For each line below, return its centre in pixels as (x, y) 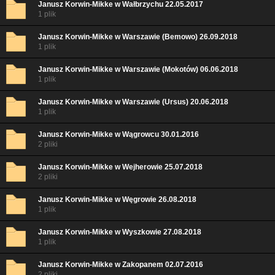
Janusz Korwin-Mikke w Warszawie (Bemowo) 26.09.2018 (138, 37)
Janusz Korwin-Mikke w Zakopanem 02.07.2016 (121, 265)
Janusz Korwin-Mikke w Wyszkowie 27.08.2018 (120, 232)
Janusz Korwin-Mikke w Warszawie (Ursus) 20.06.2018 (133, 102)
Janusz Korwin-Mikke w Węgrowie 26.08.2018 (117, 199)
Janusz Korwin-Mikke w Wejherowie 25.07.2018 (120, 167)
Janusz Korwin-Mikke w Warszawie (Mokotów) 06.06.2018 (138, 69)
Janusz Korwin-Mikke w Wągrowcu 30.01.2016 (118, 134)
